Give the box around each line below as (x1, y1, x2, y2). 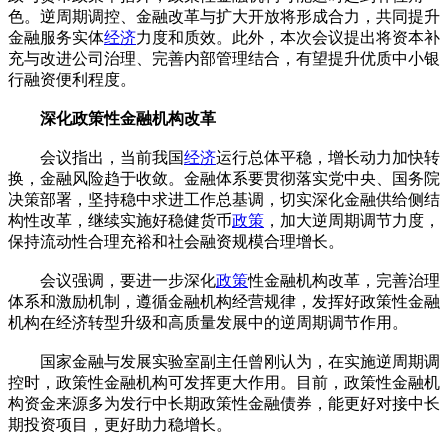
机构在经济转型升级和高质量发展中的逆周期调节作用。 (8, 313, 408, 331)
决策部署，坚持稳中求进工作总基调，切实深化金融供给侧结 (8, 190, 440, 208)
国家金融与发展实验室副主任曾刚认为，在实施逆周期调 (8, 352, 440, 370)
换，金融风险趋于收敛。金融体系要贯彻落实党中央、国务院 (8, 169, 440, 187)
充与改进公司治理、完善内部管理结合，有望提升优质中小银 (8, 49, 440, 67)
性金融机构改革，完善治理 (248, 271, 440, 289)
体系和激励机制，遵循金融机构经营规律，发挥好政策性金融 (8, 292, 440, 310)
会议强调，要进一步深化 (8, 271, 216, 289)
